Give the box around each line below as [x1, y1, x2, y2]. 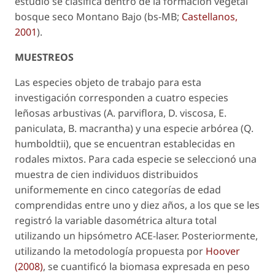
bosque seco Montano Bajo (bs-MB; [15, 10, 182, 24]
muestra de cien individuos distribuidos [15, 168, 198, 182]
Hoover [206, 244, 240, 258]
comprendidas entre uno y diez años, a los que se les [15, 198, 260, 212]
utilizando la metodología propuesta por [15, 244, 206, 258]
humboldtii [15, 137, 66, 151]
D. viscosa [168, 106, 214, 120]
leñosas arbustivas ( [15, 106, 107, 120]
